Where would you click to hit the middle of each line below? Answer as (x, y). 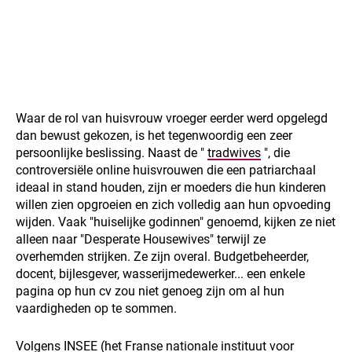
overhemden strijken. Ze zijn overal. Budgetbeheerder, (162, 257)
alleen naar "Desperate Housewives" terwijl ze (141, 240)
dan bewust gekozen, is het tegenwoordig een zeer (154, 136)
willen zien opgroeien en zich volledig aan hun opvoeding (173, 205)
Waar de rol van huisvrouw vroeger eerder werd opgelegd (172, 119)
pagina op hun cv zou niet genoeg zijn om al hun (150, 291)
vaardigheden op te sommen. (96, 309)
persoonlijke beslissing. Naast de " (112, 153)
